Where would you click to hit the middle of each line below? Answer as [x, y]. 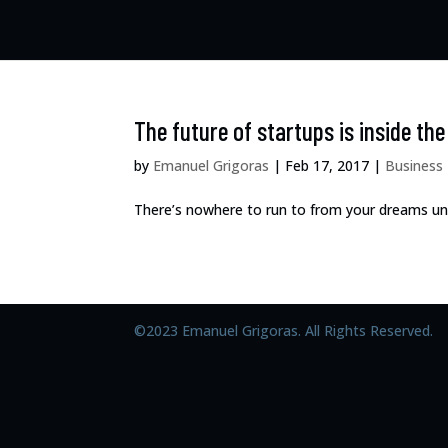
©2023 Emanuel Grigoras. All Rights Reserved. [284, 330]
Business [414, 165]
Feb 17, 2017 [327, 165]
